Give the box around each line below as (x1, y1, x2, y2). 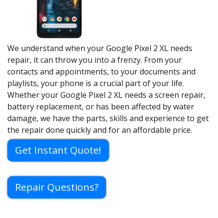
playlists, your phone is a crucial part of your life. (7, 78, 184, 89)
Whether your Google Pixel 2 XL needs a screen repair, (7, 90, 205, 101)
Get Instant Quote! (15, 144, 101, 157)
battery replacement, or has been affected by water (7, 101, 194, 112)
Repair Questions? (15, 181, 98, 194)
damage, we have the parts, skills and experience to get (7, 113, 209, 124)
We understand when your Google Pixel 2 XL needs (7, 43, 192, 54)
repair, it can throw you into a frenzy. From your (7, 54, 182, 66)
